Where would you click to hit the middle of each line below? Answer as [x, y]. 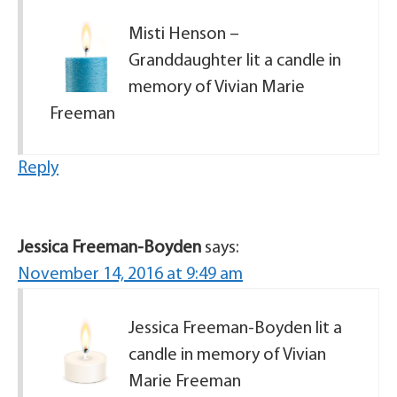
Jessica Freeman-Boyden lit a [235, 329]
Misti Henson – [184, 35]
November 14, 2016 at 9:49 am [130, 275]
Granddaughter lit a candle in [235, 61]
